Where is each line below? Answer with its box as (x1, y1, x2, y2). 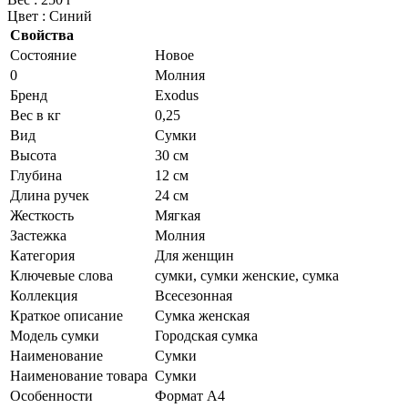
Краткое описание (10, 307, 123, 323)
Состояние (10, 46, 76, 63)
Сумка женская (155, 307, 250, 323)
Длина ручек (10, 187, 89, 203)
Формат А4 (155, 387, 225, 403)
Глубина (10, 167, 62, 183)
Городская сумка (155, 327, 258, 343)
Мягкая (155, 207, 200, 223)
